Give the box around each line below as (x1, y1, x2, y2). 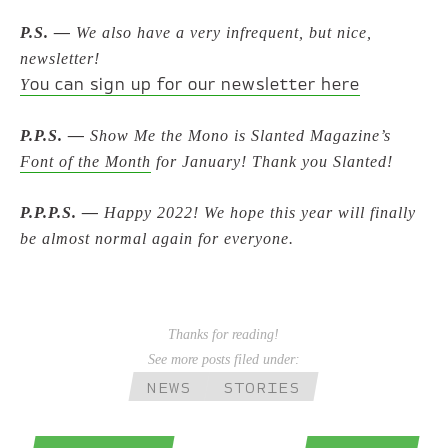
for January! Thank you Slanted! (151, 152, 394, 170)
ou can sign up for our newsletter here (30, 74, 361, 95)
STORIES (223, 376, 301, 397)
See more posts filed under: (147, 351, 300, 367)
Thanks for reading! (168, 326, 280, 342)
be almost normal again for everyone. (20, 229, 295, 247)
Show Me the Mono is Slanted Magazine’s (85, 126, 392, 144)
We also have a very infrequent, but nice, (71, 23, 373, 41)
